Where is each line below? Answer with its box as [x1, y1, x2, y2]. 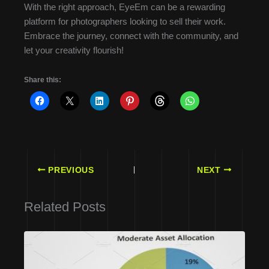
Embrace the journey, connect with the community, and [24, 31, 238, 41]
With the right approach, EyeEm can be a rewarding [24, 2, 225, 13]
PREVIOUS [45, 165, 94, 175]
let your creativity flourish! [24, 46, 124, 56]
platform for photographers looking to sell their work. [24, 17, 226, 27]
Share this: [24, 75, 61, 84]
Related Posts [24, 199, 106, 214]
